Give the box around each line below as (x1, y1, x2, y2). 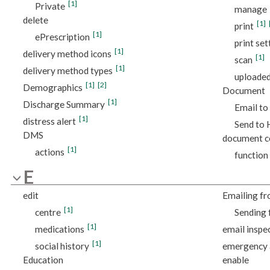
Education (22, 254, 63, 265)
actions (34, 146, 64, 158)
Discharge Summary (22, 99, 105, 110)
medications (34, 223, 84, 234)
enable (222, 254, 249, 265)
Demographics (22, 82, 83, 93)
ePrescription (34, 31, 90, 43)
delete (22, 14, 48, 26)
